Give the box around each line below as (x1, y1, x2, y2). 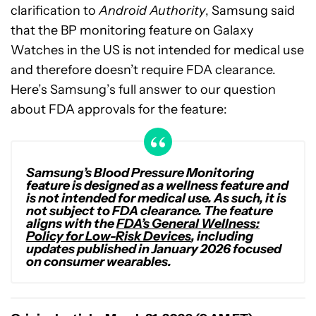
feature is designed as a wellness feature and (26, 178, 288, 193)
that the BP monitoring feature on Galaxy (11, 23, 253, 38)
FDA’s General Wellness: (116, 216, 260, 231)
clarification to (11, 3, 99, 18)
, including (191, 229, 253, 244)
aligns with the (26, 216, 116, 231)
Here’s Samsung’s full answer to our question (11, 82, 276, 97)
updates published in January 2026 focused (26, 241, 281, 257)
